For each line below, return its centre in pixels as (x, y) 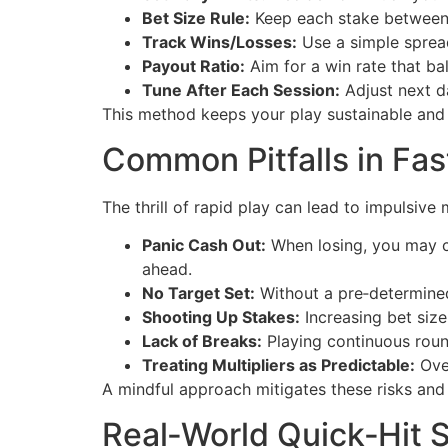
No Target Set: (198, 293)
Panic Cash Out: (204, 245)
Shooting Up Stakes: (221, 317)
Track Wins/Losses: (219, 42)
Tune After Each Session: (241, 90)
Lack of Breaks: (202, 341)
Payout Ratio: (193, 66)
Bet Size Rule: (196, 18)
